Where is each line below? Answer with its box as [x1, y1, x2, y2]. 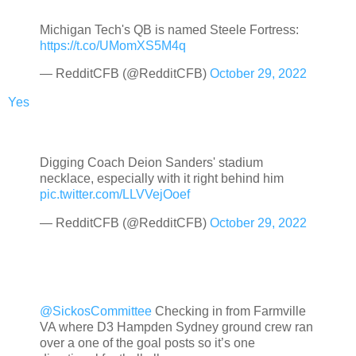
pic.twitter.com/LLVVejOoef [40, 187, 190, 201]
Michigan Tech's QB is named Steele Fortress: [40, 22, 299, 37]
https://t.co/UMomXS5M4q [40, 38, 186, 52]
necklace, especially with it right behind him [40, 171, 284, 185]
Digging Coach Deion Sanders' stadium [40, 155, 263, 169]
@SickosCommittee [40, 304, 152, 319]
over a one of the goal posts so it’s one [40, 336, 255, 350]
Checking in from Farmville [152, 304, 306, 319]
